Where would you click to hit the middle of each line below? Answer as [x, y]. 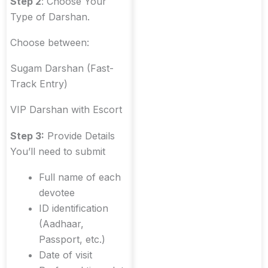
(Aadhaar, [61, 223]
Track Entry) [39, 84]
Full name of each [80, 177]
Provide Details [80, 135]
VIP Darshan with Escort [66, 110]
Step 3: [27, 135]
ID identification [74, 208]
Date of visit [66, 255]
